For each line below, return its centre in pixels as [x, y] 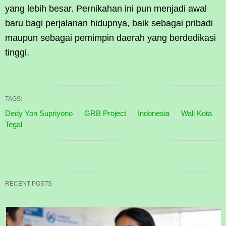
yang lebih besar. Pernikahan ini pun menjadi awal [106, 9]
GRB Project [105, 114]
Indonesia [154, 114]
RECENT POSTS [29, 184]
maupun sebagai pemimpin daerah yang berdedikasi [110, 38]
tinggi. [17, 53]
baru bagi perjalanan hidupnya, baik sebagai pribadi [109, 23]
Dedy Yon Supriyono [39, 114]
